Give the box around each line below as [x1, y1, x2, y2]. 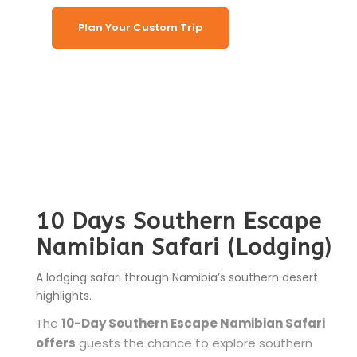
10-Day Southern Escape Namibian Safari [61, 315, 325, 332]
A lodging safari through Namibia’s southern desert [36, 269, 318, 286]
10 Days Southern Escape [36, 208, 322, 235]
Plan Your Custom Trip [78, 20, 202, 36]
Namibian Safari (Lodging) [36, 234, 331, 261]
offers [36, 335, 76, 352]
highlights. [36, 288, 92, 304]
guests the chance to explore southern [76, 335, 312, 352]
